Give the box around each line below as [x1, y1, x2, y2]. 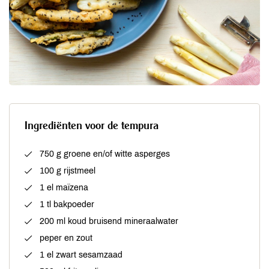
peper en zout [40, 233, 92, 243]
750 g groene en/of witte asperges [40, 149, 170, 159]
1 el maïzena [40, 183, 88, 192]
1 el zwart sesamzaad [40, 250, 122, 259]
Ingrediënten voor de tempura [25, 118, 159, 132]
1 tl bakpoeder [40, 199, 94, 209]
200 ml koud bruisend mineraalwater [40, 216, 178, 226]
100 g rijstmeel [40, 166, 95, 175]
